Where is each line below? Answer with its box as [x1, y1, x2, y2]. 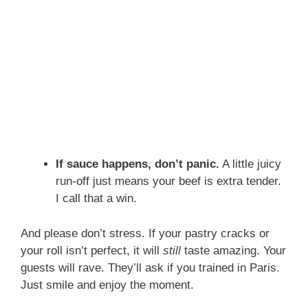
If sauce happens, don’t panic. [56, 157, 219, 171]
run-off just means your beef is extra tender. [56, 175, 281, 188]
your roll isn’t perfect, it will [21, 243, 163, 257]
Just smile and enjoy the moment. [21, 278, 194, 291]
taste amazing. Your [181, 243, 286, 257]
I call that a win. [56, 192, 137, 206]
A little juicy [219, 157, 281, 171]
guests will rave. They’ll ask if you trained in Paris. [21, 261, 280, 274]
